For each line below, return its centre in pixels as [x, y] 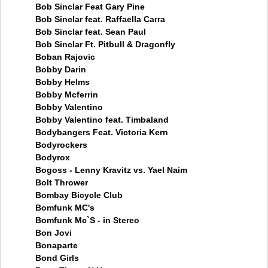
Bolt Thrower [62, 182]
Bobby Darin [61, 69]
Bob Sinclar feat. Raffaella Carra [100, 19]
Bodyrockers [61, 145]
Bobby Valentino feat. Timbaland [102, 120]
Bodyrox [53, 157]
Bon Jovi [54, 233]
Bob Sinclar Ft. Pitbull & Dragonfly [105, 44]
